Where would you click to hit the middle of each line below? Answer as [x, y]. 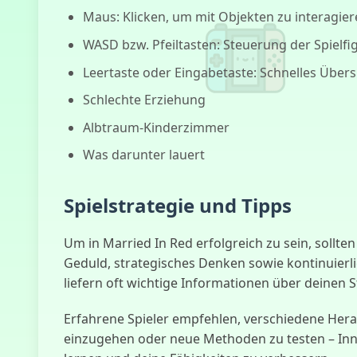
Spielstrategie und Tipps [178, 206]
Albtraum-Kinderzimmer [156, 127]
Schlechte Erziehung [144, 100]
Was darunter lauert [144, 155]
